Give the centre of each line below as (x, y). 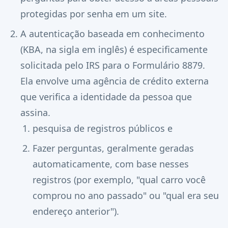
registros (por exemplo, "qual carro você (119, 180)
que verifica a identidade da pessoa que (106, 97)
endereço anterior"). (76, 211)
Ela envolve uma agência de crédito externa (115, 81)
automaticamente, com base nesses (111, 164)
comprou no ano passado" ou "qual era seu (126, 195)
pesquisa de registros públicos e (103, 128)
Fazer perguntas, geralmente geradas (113, 148)
